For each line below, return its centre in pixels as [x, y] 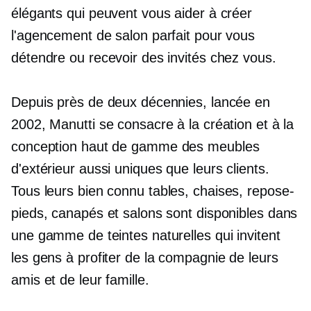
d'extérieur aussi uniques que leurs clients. [140, 169]
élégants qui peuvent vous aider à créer [132, 13]
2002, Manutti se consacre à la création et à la [153, 124]
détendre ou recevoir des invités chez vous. [144, 58]
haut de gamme [129, 146]
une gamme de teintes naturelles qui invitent [146, 235]
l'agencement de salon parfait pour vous [133, 35]
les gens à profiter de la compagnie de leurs [145, 258]
